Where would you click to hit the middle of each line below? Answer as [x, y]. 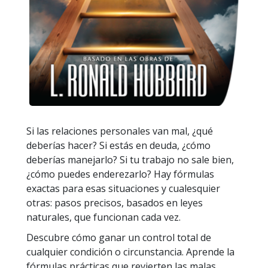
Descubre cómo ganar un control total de [119, 238]
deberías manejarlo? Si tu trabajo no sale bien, [130, 160]
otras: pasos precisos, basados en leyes [115, 203]
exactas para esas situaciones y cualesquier [123, 189]
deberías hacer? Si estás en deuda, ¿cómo [118, 146]
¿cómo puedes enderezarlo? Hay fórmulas [120, 174]
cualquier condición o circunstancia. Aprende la [130, 252]
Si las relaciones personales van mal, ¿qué [120, 131]
